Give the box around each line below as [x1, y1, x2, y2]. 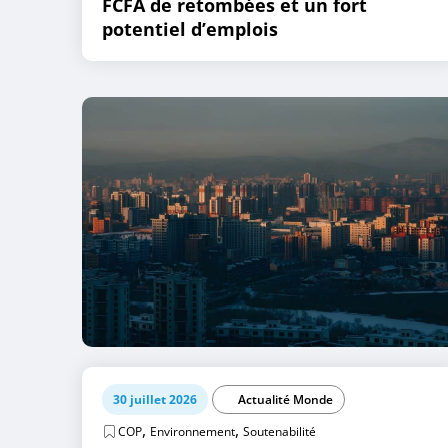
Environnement [150, 423, 235, 440]
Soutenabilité [243, 423, 316, 440]
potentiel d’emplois [102, 17, 278, 41]
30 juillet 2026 [113, 391, 197, 408]
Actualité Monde [238, 391, 333, 408]
